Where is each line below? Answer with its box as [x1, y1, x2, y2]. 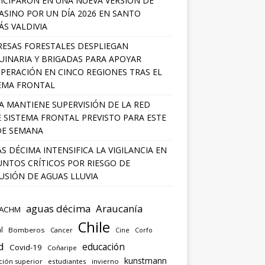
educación [82, 240, 125, 253]
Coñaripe [47, 243, 77, 252]
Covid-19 [9, 241, 42, 253]
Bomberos [8, 225, 45, 234]
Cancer [50, 225, 73, 234]
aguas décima [25, 201, 91, 215]
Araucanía [95, 201, 143, 215]
